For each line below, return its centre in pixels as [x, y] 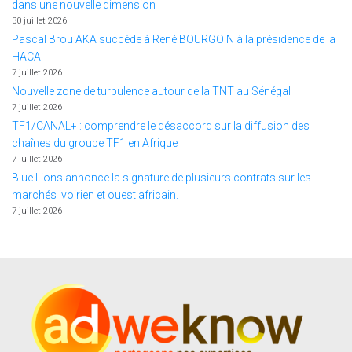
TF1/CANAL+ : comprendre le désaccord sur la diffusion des [161, 126]
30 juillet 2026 [39, 20]
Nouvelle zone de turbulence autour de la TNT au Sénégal [151, 91]
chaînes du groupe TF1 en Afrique [95, 143]
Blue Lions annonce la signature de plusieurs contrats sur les [161, 178]
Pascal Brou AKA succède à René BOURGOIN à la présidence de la [174, 39]
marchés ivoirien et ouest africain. [95, 195]
